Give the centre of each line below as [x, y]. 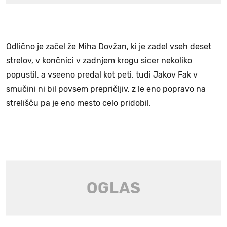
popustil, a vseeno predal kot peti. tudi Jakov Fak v [102, 74]
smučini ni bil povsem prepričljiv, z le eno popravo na [106, 89]
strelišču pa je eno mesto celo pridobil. [79, 103]
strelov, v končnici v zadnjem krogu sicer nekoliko [99, 60]
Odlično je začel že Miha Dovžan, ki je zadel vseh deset [109, 46]
